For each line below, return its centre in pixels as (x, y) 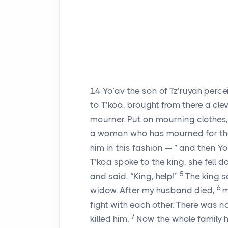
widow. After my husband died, (153, 190)
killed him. (110, 219)
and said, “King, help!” (135, 176)
